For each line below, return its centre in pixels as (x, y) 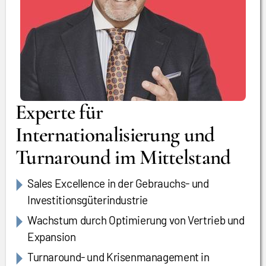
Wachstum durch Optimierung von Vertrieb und (136, 220)
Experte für (59, 112)
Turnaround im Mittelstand (123, 157)
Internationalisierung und (115, 135)
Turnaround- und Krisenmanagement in (118, 257)
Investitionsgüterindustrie (88, 200)
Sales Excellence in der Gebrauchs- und (118, 183)
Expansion (52, 237)
